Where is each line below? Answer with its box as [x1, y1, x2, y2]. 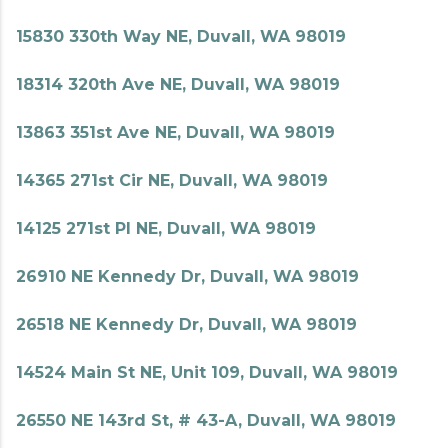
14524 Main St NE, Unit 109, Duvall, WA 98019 [16, 363, 398, 382]
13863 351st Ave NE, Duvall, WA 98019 [16, 123, 335, 142]
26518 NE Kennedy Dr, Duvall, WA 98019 [16, 315, 357, 334]
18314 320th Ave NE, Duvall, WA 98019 [16, 75, 340, 94]
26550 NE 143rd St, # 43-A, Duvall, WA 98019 [16, 411, 396, 430]
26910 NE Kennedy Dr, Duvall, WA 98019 [16, 267, 359, 286]
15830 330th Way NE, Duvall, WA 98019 [16, 27, 346, 46]
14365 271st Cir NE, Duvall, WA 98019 [16, 171, 328, 190]
